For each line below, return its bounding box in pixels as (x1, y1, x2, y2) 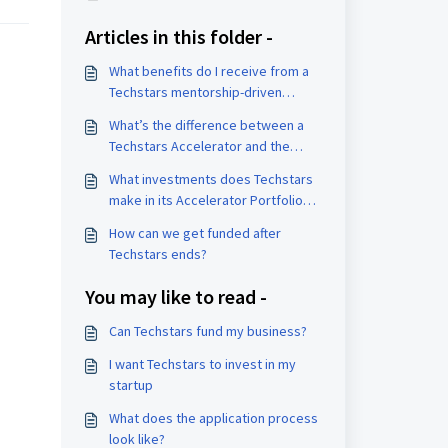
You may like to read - (84, 284, 267, 309)
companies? (108, 212, 181, 230)
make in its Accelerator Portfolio (108, 191, 303, 209)
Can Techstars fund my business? (108, 322, 307, 340)
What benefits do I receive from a (108, 62, 309, 80)
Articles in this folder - (84, 24, 273, 49)
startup (108, 376, 153, 394)
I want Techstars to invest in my (108, 355, 296, 373)
